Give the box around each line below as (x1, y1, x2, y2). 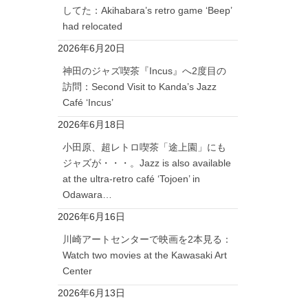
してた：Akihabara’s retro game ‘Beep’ (62, 4, 232, 16)
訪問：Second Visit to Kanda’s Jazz (62, 80, 217, 92)
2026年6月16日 (57, 210, 125, 222)
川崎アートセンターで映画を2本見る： (62, 233, 232, 245)
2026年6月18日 (57, 118, 125, 130)
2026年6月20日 (57, 42, 125, 54)
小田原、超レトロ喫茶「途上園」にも (62, 141, 226, 153)
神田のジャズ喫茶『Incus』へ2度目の (62, 65, 226, 76)
